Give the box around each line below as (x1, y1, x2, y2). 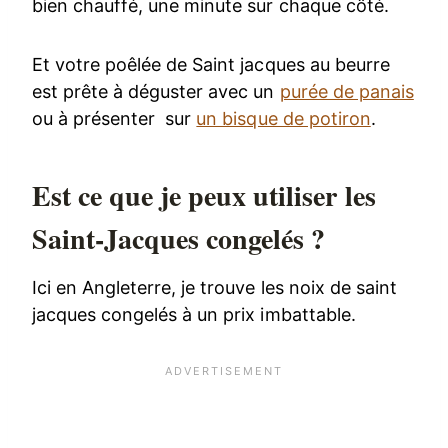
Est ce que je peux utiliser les (32, 174, 376, 216)
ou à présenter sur (32, 107, 197, 129)
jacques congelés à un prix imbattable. (32, 303, 356, 325)
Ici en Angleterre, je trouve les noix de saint (32, 276, 397, 298)
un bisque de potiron (196, 107, 371, 129)
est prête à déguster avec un (32, 80, 280, 102)
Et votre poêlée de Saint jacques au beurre (32, 53, 390, 75)
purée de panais (279, 80, 414, 102)
